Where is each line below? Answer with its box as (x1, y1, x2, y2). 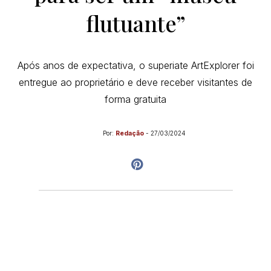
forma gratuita (105, 93, 166, 105)
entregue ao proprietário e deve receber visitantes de (19, 76, 252, 88)
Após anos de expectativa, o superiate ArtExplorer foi (17, 59, 254, 71)
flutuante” (85, 8, 186, 38)
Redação (116, 129, 144, 137)
